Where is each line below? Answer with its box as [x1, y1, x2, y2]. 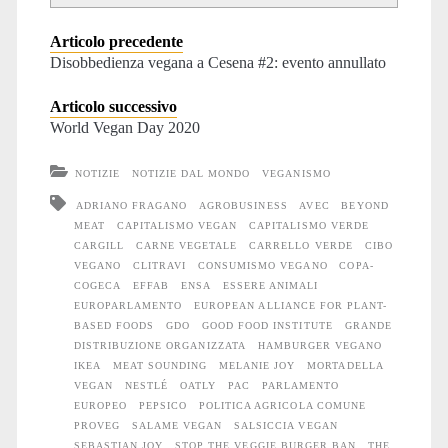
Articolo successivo [49, 98, 177, 116]
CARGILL [73, 240, 125, 252]
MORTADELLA [307, 360, 383, 372]
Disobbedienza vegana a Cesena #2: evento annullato [49, 54, 386, 72]
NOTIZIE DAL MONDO [131, 168, 251, 180]
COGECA [73, 280, 122, 292]
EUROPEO [73, 400, 128, 412]
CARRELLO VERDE [249, 240, 353, 252]
